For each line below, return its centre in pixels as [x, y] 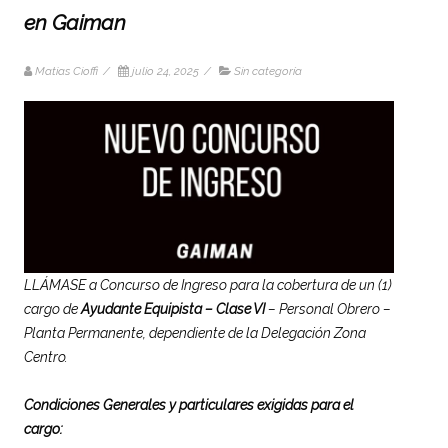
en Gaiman [75, 22]
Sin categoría [268, 70]
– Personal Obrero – [329, 308]
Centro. [46, 356]
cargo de [52, 308]
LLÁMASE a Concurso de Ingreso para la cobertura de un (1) [208, 284]
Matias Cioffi [66, 70]
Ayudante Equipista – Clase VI [174, 308]
